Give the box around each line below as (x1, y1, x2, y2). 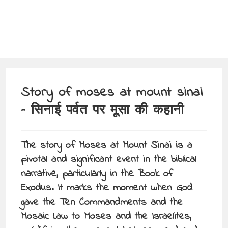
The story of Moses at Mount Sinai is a (21, 138, 193, 153)
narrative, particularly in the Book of (21, 166, 173, 181)
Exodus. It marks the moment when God (21, 181, 193, 195)
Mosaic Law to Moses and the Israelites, (21, 209, 192, 224)
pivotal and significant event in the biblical (21, 152, 197, 167)
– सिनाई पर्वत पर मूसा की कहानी (21, 101, 184, 121)
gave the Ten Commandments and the (21, 195, 183, 210)
